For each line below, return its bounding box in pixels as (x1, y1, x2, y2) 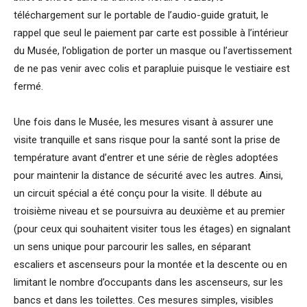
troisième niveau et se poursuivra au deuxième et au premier (14, 205, 285, 217)
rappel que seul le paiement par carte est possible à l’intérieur (14, 27, 288, 39)
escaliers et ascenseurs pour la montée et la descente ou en (14, 258, 287, 271)
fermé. (14, 80, 43, 93)
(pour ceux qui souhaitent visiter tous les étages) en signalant (14, 223, 291, 235)
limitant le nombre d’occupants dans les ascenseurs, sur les (14, 276, 283, 288)
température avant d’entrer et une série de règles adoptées (14, 151, 278, 164)
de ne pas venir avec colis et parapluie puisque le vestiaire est (14, 62, 290, 75)
